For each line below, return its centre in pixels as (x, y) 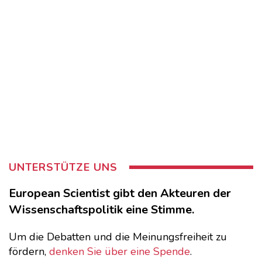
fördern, (29, 252)
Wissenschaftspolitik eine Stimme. (101, 210)
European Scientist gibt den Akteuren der (120, 194)
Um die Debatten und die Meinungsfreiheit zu (118, 237)
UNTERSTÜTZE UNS (63, 168)
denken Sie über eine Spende (120, 252)
